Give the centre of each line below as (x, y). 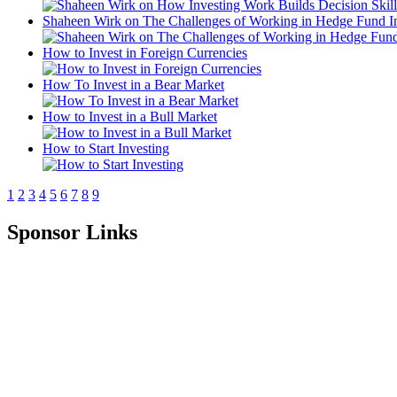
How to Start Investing (106, 148)
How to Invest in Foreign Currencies (145, 52)
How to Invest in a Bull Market (130, 116)
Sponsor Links (72, 232)
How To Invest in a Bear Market (133, 84)
